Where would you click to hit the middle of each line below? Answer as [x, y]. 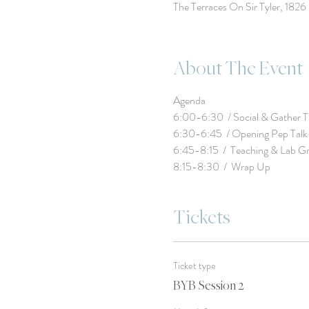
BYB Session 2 [208, 286]
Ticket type [194, 266]
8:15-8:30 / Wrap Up [221, 167]
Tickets [201, 218]
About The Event [238, 69]
